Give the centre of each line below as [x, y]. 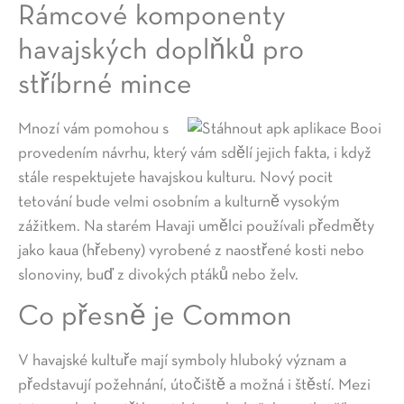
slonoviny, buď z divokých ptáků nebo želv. [158, 276]
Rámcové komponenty [152, 18]
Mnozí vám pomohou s [93, 130]
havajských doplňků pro [161, 52]
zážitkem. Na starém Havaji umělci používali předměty [196, 227]
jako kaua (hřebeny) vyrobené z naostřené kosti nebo [191, 252]
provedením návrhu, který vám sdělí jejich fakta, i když [195, 154]
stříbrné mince [105, 86]
